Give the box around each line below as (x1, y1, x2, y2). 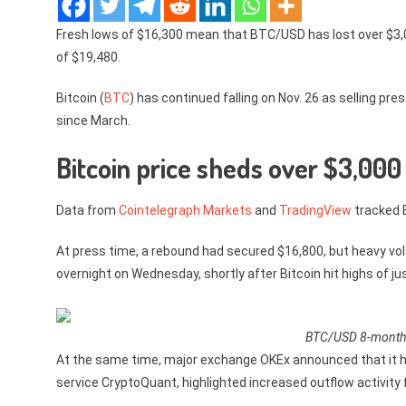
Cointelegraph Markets (119, 203, 252, 217)
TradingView (279, 203, 352, 217)
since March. (56, 113, 130, 128)
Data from (56, 203, 119, 217)
